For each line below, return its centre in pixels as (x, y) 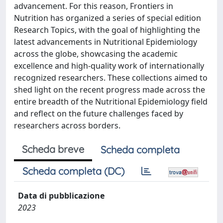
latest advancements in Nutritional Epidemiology (106, 42)
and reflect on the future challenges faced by (99, 113)
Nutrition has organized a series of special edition (108, 18)
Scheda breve (53, 149)
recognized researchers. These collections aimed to (111, 78)
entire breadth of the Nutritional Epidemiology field (111, 102)
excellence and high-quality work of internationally (109, 66)
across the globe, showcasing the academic (96, 54)
